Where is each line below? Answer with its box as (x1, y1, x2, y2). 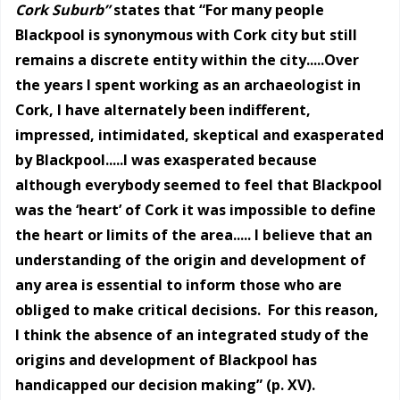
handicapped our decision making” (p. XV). (15, 375, 315, 396)
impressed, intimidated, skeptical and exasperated (15, 125, 384, 146)
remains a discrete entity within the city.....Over (15, 50, 359, 71)
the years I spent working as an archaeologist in (15, 75, 361, 96)
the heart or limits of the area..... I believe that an (15, 225, 372, 246)
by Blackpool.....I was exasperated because (15, 150, 317, 171)
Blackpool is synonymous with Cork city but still (15, 25, 357, 46)
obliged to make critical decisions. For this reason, (15, 300, 379, 321)
